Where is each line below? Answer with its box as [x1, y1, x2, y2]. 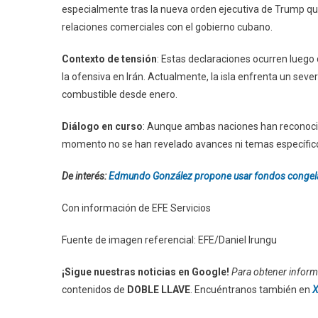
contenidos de [62, 283, 127, 295]
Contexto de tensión [62, 53, 157, 65]
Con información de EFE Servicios [62, 202, 211, 214]
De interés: [62, 170, 109, 182]
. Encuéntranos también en [190, 283, 312, 295]
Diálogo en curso [62, 120, 143, 132]
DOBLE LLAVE [127, 283, 190, 295]
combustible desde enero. [62, 88, 177, 100]
